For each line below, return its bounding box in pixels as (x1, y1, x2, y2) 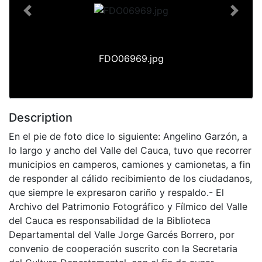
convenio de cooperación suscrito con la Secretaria (9, 242, 237, 254)
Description (9, 110, 73, 125)
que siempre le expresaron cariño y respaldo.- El (9, 186, 224, 198)
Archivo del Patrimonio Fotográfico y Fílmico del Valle (9, 200, 247, 212)
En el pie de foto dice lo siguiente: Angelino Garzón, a (9, 130, 247, 142)
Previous (26, 11, 65, 23)
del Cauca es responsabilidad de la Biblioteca (9, 214, 211, 226)
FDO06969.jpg (98, 52, 164, 64)
